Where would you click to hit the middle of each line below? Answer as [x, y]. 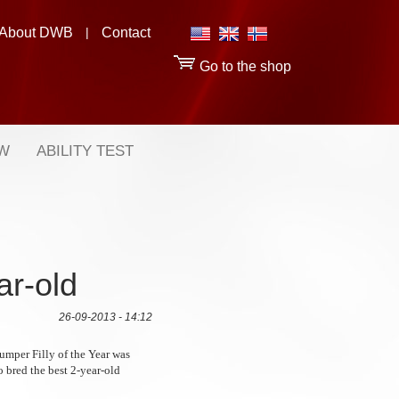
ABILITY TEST [85, 151]
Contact [126, 33]
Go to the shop [244, 66]
